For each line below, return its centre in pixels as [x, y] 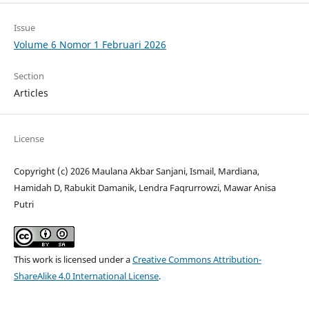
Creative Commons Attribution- [197, 260]
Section [29, 76]
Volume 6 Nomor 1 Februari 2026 [90, 45]
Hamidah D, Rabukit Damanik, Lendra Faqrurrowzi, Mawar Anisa [144, 188]
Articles [31, 93]
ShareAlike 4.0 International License [86, 276]
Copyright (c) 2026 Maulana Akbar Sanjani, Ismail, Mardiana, [136, 171]
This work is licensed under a [73, 260]
